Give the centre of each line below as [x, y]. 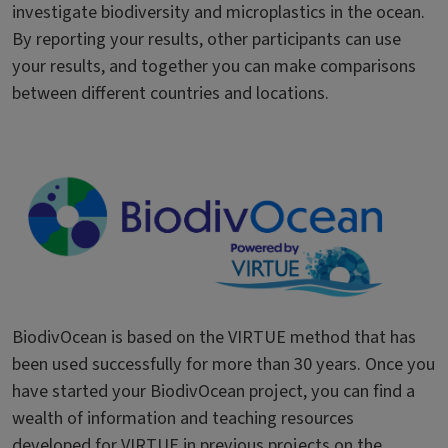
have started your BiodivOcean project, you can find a [213, 391]
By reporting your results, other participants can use [206, 39]
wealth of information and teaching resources [183, 418]
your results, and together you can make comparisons [214, 66]
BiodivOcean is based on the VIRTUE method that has [214, 337]
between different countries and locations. [170, 93]
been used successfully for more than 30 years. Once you [223, 364]
